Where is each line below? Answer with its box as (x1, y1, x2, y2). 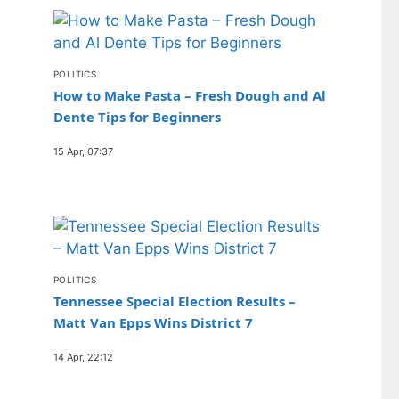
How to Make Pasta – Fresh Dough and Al (53, 85, 326, 104)
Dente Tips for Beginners (53, 107, 221, 126)
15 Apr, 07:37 (53, 144, 113, 158)
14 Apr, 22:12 (53, 350, 113, 363)
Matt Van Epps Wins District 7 (53, 313, 253, 331)
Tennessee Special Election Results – (53, 291, 296, 310)
